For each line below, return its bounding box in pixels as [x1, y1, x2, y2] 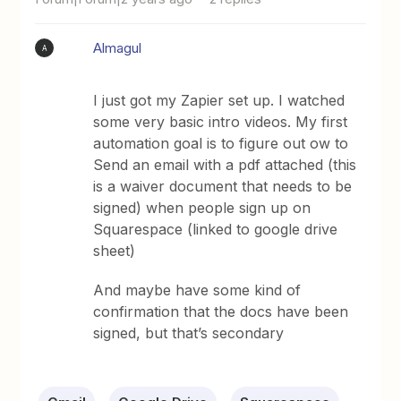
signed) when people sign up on [93, 199, 311, 217]
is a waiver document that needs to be [93, 177, 353, 195]
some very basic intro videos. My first [93, 113, 348, 131]
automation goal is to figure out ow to [93, 134, 349, 152]
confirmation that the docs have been [93, 303, 349, 320]
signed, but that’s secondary [93, 324, 285, 342]
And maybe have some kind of [93, 281, 302, 299]
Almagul [93, 39, 142, 56]
